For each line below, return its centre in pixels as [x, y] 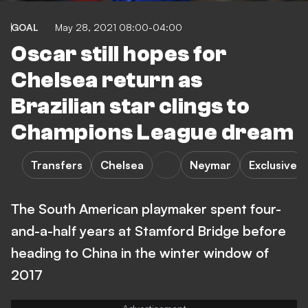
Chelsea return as [107, 80]
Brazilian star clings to [130, 107]
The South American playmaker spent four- [146, 209]
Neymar [210, 165]
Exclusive [273, 165]
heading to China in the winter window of [140, 253]
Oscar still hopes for [119, 54]
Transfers [57, 165]
